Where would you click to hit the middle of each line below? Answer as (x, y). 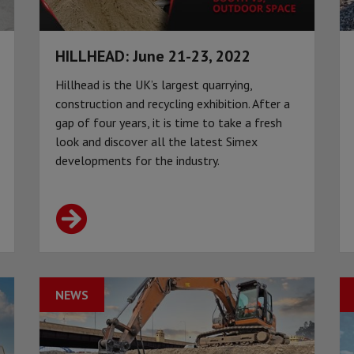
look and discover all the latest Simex (156, 142)
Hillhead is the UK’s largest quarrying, (154, 85)
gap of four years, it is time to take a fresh (169, 123)
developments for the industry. (137, 161)
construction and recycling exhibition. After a (173, 104)
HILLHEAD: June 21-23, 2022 (153, 56)
